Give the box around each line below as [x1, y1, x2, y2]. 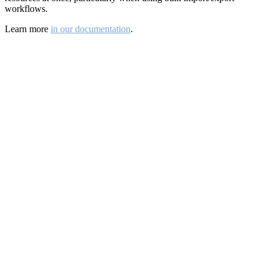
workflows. [5, 4, 48, 14]
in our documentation [51, 24, 131, 35]
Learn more [5, 24, 51, 35]
